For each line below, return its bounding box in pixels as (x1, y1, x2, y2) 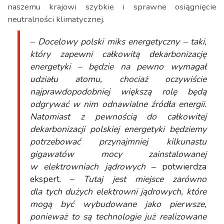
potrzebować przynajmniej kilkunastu (30, 135, 206, 147)
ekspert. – (30, 173, 75, 185)
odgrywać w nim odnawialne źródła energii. (30, 98, 206, 110)
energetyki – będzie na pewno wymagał (30, 60, 206, 72)
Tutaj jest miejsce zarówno (74, 173, 207, 185)
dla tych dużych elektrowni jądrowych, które (30, 185, 206, 197)
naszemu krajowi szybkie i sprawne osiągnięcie (7, 1, 216, 12)
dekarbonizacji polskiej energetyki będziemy (30, 123, 206, 135)
